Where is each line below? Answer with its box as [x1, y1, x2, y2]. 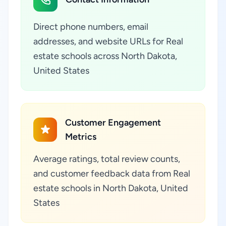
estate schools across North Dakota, [33, 50, 177, 62]
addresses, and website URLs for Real [33, 36, 183, 47]
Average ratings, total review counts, [33, 153, 180, 164]
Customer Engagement [65, 117, 161, 128]
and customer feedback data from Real [33, 168, 190, 179]
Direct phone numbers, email [33, 21, 148, 32]
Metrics [65, 131, 97, 142]
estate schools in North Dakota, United [33, 183, 188, 194]
